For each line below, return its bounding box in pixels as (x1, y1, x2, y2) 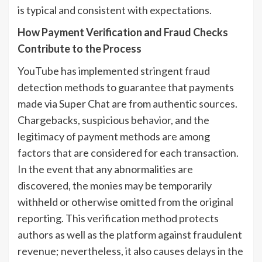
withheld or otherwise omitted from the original (18, 195, 233, 209)
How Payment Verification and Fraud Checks (18, 26, 228, 39)
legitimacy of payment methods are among (18, 130, 210, 143)
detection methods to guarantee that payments (18, 81, 234, 94)
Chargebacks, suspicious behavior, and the (18, 113, 209, 127)
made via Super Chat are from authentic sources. (18, 97, 237, 111)
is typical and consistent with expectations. (18, 4, 212, 17)
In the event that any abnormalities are (18, 163, 193, 176)
